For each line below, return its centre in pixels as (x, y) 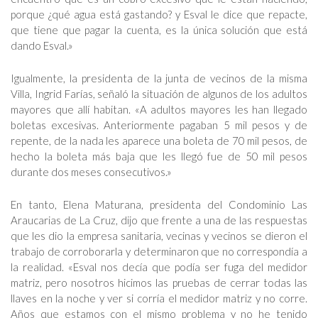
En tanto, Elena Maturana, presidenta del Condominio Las (159, 204)
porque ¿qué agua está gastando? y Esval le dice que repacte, (159, 14)
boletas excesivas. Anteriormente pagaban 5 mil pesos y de (159, 125)
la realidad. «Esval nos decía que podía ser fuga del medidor (159, 267)
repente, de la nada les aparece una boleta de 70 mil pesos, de (159, 141)
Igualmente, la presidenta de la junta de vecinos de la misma (159, 78)
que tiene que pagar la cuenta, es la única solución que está (159, 30)
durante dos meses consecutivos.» (91, 172)
